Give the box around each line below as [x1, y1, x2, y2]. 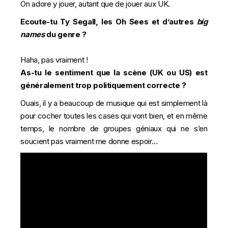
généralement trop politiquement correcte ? [20, 80, 188, 90]
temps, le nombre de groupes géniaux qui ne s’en [20, 124, 208, 133]
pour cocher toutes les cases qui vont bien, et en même [20, 111, 208, 121]
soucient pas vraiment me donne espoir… [20, 136, 158, 146]
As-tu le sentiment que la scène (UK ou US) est [20, 68, 208, 77]
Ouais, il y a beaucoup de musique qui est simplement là [20, 98, 208, 108]
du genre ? [46, 30, 89, 39]
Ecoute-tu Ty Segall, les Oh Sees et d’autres [20, 17, 197, 26]
